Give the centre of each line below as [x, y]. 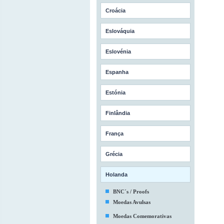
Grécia [114, 154]
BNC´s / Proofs [131, 191]
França [114, 133]
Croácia [115, 10]
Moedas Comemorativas [142, 216]
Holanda [116, 174]
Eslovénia [118, 51]
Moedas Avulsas [131, 202]
